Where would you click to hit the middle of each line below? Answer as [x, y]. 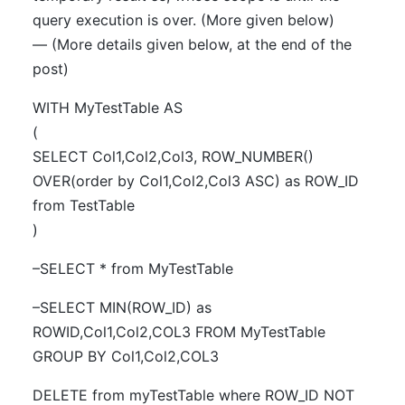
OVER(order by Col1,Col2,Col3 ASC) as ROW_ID [196, 181]
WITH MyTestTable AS [108, 108]
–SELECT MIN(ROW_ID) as [122, 307]
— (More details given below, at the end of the [192, 44]
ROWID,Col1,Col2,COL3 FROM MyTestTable [179, 332]
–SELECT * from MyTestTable [133, 268]
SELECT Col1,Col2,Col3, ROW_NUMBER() [173, 156]
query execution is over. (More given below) [184, 20]
